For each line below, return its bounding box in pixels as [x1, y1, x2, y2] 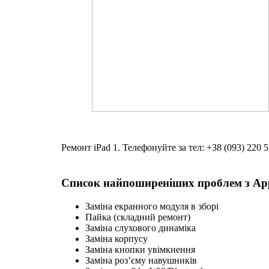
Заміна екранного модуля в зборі [85, 201, 219, 211]
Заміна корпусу [85, 233, 148, 244]
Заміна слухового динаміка [85, 222, 196, 233]
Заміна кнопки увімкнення [85, 244, 195, 255]
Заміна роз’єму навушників [85, 255, 197, 265]
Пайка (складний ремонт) [85, 211, 190, 222]
